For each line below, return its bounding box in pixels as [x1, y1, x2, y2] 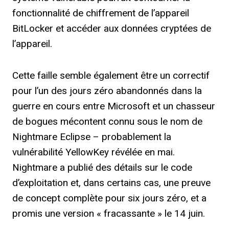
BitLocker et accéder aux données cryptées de [12, 22, 211, 34]
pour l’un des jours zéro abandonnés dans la [12, 85, 202, 97]
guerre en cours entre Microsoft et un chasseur [12, 100, 215, 112]
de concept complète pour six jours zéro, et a [12, 192, 207, 204]
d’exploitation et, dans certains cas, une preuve [12, 177, 211, 189]
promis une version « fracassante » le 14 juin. [12, 208, 205, 219]
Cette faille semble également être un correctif [12, 70, 210, 81]
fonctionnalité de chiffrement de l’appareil [12, 7, 189, 19]
